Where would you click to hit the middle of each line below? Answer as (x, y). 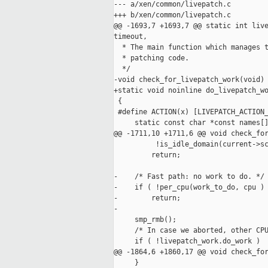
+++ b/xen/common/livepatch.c (172, 15)
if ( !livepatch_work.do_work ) (187, 241)
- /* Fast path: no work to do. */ (189, 177)
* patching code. (151, 58)
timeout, (130, 37)
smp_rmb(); (145, 220)
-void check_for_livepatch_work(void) (189, 80)
